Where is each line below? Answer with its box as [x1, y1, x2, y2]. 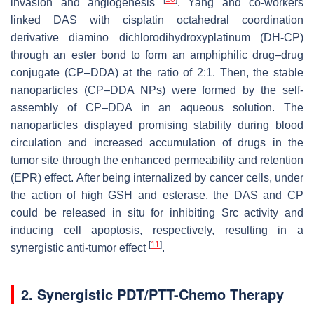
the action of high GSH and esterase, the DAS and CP [11, 189, 303, 201]
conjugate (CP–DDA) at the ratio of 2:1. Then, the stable [11, 66, 303, 78]
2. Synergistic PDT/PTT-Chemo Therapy [21, 283, 284, 304]
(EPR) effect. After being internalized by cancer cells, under [11, 171, 303, 184]
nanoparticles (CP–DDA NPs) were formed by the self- [11, 83, 303, 96]
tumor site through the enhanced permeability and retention [11, 153, 303, 166]
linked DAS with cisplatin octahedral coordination [11, 13, 303, 26]
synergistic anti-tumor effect [11, 241, 149, 254]
